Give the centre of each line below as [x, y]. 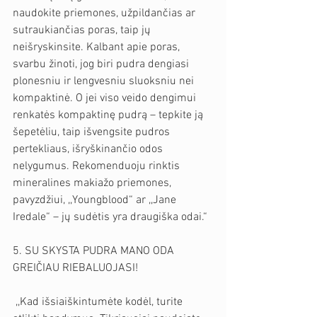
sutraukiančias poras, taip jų [83, 30]
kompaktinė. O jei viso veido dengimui [106, 98]
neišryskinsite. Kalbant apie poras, [98, 47]
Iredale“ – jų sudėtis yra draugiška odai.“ [110, 217]
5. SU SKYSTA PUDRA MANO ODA [95, 251]
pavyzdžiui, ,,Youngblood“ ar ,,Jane [96, 200]
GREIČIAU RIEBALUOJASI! [75, 268]
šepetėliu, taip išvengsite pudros [93, 132]
